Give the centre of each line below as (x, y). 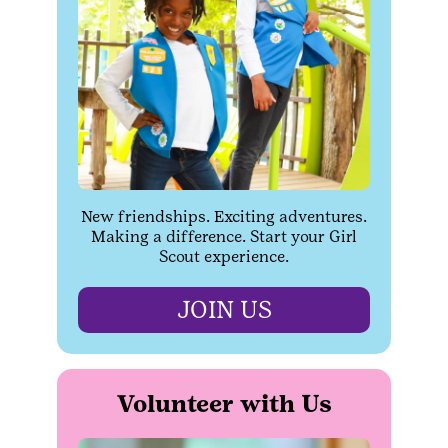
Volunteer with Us (224, 403)
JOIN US (224, 309)
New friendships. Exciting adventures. (224, 216)
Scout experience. (224, 256)
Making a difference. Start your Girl (224, 236)
